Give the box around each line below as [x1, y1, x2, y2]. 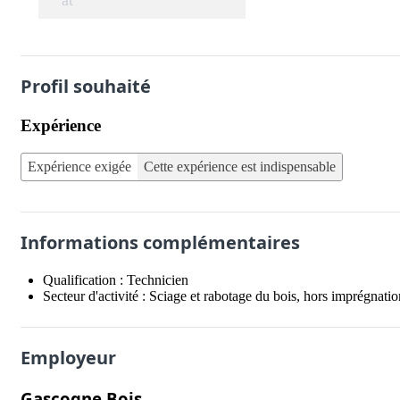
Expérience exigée [28, 158, 131, 174]
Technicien [127, 271, 188, 287]
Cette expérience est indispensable [144, 158, 336, 174]
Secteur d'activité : [43, 287, 149, 304]
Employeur [21, 345, 116, 370]
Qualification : [43, 271, 127, 287]
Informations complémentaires [21, 229, 300, 254]
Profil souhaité [21, 74, 151, 98]
